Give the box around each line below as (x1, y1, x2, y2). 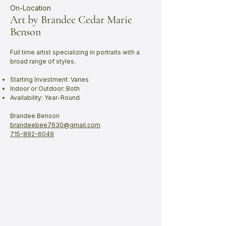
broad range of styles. (10, 58, 76, 65)
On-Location (10, 4, 51, 12)
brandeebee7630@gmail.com (10, 121, 100, 129)
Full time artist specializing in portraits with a (10, 48, 140, 56)
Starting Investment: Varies (10, 76, 89, 83)
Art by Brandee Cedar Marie (10, 13, 132, 26)
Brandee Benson (10, 112, 60, 120)
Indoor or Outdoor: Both (10, 85, 80, 92)
